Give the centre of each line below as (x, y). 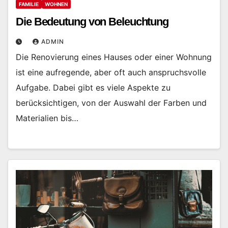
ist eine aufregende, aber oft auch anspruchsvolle (111, 72)
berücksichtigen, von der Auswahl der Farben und (111, 103)
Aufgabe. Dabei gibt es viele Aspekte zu (93, 87)
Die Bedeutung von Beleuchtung (92, 21)
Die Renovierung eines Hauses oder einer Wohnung (114, 57)
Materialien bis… (47, 118)
